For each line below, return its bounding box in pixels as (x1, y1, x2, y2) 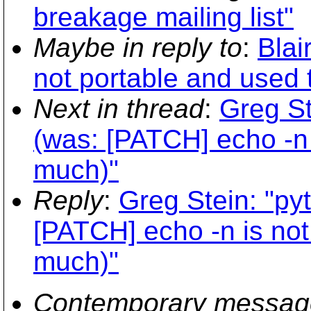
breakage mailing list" (33, 1, 294, 32)
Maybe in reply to (33, 32, 242, 62)
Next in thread (33, 93, 204, 124)
